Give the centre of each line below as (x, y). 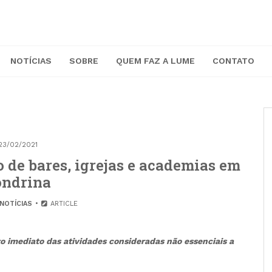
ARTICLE (63, 204)
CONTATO (233, 61)
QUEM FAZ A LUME (155, 61)
